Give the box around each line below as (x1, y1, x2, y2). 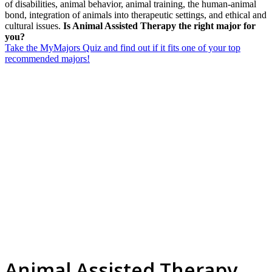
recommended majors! (5, 53, 90, 64)
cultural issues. (5, 20, 63, 31)
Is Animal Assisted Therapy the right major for (63, 20, 256, 31)
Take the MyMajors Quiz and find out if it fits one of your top (5, 42, 240, 53)
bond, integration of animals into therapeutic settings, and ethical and (5, 9, 267, 20)
